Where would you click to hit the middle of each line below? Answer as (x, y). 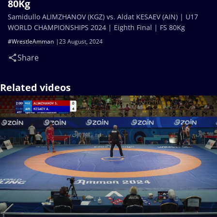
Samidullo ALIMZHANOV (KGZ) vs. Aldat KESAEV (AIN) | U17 (103, 17)
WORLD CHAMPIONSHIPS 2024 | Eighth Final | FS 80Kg (96, 27)
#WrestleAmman (31, 41)
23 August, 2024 (81, 41)
